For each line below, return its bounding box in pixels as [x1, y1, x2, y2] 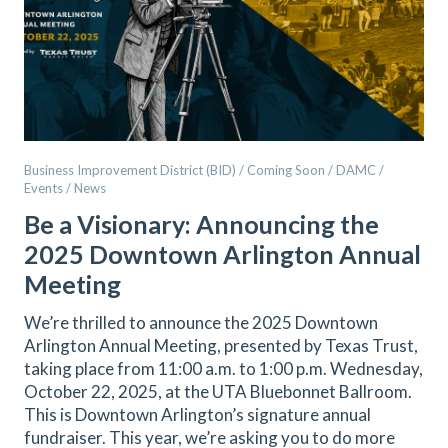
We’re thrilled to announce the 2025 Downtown [24, 312, 378, 333]
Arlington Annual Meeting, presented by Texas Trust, [24, 335, 418, 356]
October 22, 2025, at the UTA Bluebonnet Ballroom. [24, 381, 412, 402]
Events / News [24, 180, 106, 196]
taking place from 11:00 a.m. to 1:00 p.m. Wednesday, [24, 358, 423, 379]
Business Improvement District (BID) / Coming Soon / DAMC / [24, 162, 384, 178]
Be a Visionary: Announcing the [24, 209, 379, 239]
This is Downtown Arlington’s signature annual [24, 404, 371, 425]
